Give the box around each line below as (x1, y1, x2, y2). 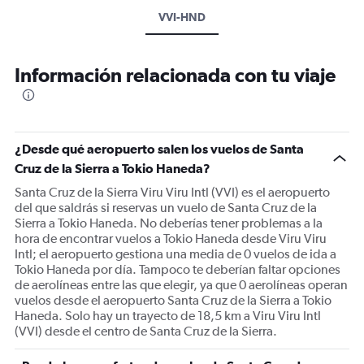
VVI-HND (158, 11, 206, 24)
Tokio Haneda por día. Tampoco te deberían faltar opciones (15, 262, 340, 278)
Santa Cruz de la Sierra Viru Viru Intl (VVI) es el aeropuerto (15, 184, 330, 201)
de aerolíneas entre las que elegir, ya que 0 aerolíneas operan (15, 277, 348, 293)
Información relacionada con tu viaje (15, 63, 336, 87)
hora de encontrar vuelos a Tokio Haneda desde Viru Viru (15, 231, 327, 247)
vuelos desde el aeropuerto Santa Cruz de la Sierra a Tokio (15, 292, 331, 309)
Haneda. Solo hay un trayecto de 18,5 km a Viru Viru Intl (15, 308, 321, 324)
